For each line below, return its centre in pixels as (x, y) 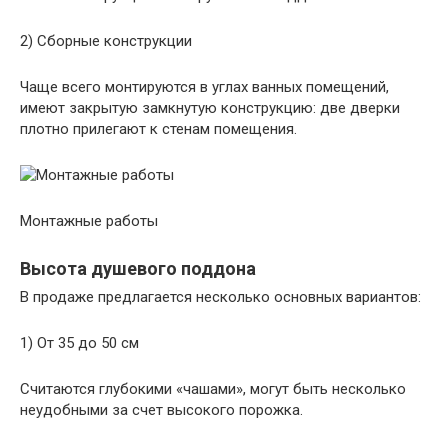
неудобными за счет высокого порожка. (161, 410)
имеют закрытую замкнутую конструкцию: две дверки (210, 108)
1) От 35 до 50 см (79, 343)
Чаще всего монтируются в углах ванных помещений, (204, 87)
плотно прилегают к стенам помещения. (158, 129)
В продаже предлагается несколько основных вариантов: (220, 297)
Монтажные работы (89, 221)
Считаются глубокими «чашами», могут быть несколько (213, 389)
